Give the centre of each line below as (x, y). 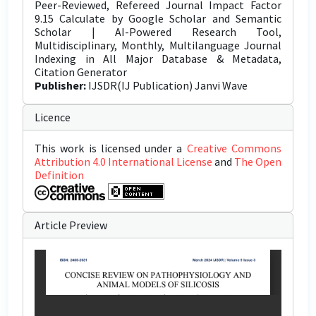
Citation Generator (81, 72)
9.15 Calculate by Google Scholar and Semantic (158, 18)
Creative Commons (234, 148)
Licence (53, 117)
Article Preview (71, 225)
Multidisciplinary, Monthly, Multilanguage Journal (158, 45)
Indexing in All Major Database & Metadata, (158, 59)
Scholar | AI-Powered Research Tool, (158, 32)
